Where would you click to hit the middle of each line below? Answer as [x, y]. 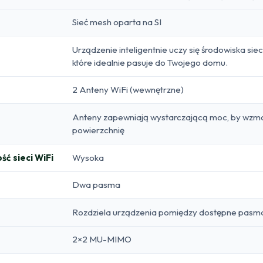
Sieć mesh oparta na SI [117, 22]
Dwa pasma [96, 184]
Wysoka [88, 157]
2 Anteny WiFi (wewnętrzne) [128, 89]
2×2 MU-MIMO [102, 239]
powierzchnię [98, 130]
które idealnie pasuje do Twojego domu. [150, 62]
